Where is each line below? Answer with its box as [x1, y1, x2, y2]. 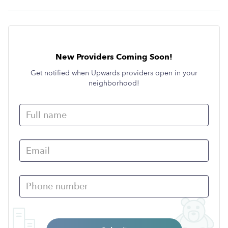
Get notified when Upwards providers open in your [31, 68, 197, 78]
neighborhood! [89, 78, 139, 88]
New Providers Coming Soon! [55, 51, 173, 63]
